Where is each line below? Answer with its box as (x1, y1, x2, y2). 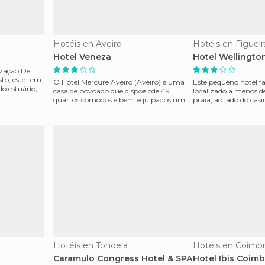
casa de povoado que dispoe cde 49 (53, 86, 170, 95)
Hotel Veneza (53, 51, 111, 62)
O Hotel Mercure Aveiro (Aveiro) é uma (53, 77, 185, 86)
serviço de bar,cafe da (53, 104, 125, 113)
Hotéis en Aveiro (53, 38, 122, 49)
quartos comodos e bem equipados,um (53, 95, 185, 104)
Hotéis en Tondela (53, 240, 128, 251)
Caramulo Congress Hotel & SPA (53, 253, 192, 264)
